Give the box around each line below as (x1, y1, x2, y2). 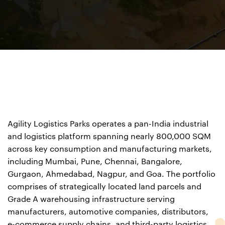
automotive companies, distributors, (69, 208, 208, 216)
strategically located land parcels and (59, 183, 201, 191)
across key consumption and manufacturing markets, (8, 145, 212, 153)
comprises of (8, 183, 59, 191)
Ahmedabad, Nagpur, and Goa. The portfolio (46, 170, 215, 178)
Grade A (8, 195, 40, 203)
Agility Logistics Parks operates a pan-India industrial (8, 120, 208, 128)
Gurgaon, (8, 170, 46, 178)
